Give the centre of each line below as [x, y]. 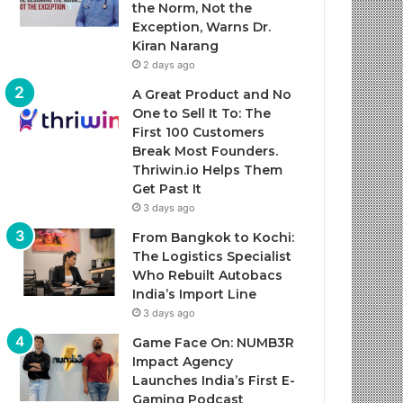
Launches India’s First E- [214, 381]
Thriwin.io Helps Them [208, 170]
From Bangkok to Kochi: [214, 237]
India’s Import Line [195, 294]
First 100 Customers [199, 132]
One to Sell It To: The [202, 113]
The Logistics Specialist [212, 256]
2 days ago [170, 65]
